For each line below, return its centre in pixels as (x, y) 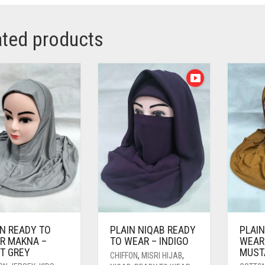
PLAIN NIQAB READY (153, 230)
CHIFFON (124, 256)
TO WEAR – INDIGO (149, 241)
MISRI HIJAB (161, 256)
